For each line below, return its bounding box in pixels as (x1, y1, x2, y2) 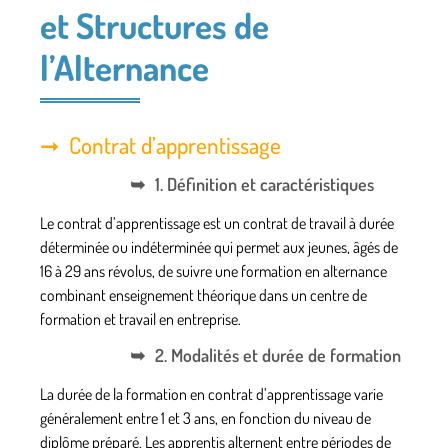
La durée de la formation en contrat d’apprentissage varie (40, 384, 383, 405)
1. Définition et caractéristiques (155, 172, 374, 195)
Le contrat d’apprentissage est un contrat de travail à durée (40, 212, 394, 233)
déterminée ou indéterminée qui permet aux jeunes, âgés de (40, 236, 398, 257)
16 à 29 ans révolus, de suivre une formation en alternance (40, 260, 387, 281)
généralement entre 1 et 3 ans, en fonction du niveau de (40, 408, 371, 429)
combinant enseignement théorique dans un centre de (40, 284, 367, 305)
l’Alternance (40, 44, 209, 89)
